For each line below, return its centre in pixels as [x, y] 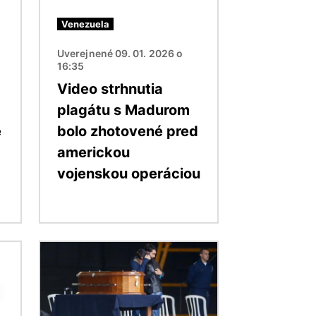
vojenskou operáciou [129, 173]
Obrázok [63, 249]
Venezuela [85, 24]
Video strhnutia [110, 89]
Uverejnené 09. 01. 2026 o [120, 53]
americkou [93, 152]
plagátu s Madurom [123, 110]
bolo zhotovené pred [128, 131]
